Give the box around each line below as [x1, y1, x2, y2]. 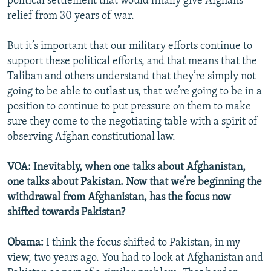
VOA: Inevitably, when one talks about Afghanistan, [7, 161, 246, 173]
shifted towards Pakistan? [7, 206, 125, 218]
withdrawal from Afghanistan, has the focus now [7, 191, 231, 203]
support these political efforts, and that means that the [7, 55, 257, 67]
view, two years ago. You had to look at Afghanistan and [7, 252, 263, 264]
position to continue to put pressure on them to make [7, 100, 251, 113]
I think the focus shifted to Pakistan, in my [46, 237, 240, 249]
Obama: [7, 237, 46, 249]
